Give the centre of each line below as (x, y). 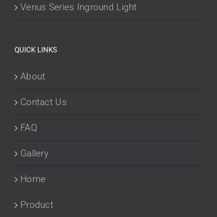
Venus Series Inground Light (79, 7)
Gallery (34, 153)
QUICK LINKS (36, 50)
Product (37, 204)
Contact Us (44, 102)
